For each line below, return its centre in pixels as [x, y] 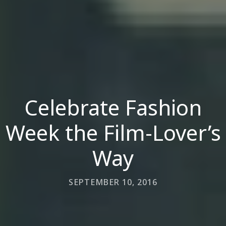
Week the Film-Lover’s [113, 132]
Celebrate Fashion [113, 107]
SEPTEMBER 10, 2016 [113, 182]
